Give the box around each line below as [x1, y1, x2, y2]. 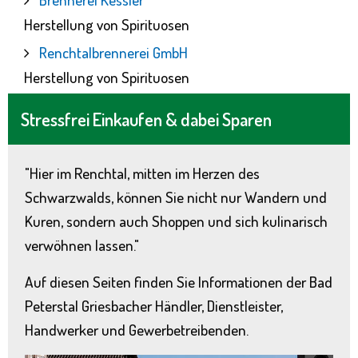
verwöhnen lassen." [24, 234, 139, 255]
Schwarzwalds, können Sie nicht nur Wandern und [24, 186, 327, 207]
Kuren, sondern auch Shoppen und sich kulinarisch [24, 210, 328, 231]
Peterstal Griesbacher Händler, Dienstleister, [24, 295, 283, 316]
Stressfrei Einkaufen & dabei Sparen [21, 108, 272, 131]
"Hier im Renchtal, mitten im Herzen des [24, 162, 260, 183]
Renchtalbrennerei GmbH [39, 42, 188, 63]
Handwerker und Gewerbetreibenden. [24, 319, 249, 340]
